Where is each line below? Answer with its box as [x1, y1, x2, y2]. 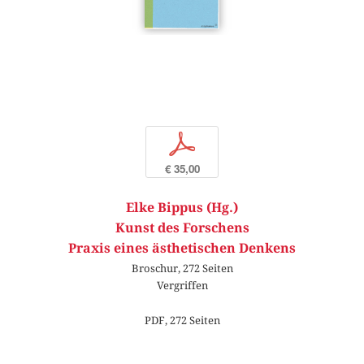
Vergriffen [156, 279, 208, 292]
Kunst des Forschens [115, 220, 249, 236]
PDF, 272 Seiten [144, 314, 220, 327]
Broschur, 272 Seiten [131, 262, 233, 275]
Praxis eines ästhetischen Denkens [68, 240, 296, 257]
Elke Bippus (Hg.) [126, 200, 238, 216]
